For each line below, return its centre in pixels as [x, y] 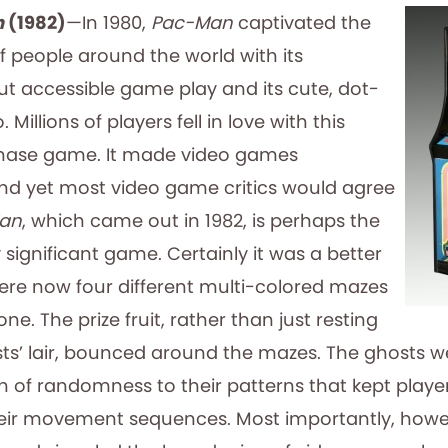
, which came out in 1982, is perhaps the [201, 220]
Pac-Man [194, 22]
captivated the [304, 22]
